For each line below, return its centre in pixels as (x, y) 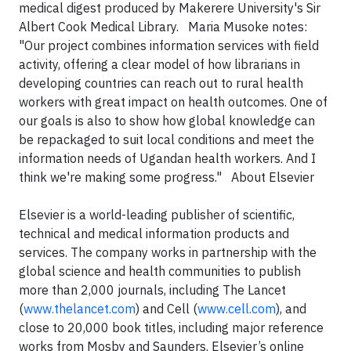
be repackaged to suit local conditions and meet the (166, 139)
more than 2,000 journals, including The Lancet (152, 290)
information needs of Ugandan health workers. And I (167, 158)
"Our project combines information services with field (169, 45)
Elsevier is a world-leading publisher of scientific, (157, 215)
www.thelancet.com (80, 309)
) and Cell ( (166, 309)
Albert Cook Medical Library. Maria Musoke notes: (163, 27)
